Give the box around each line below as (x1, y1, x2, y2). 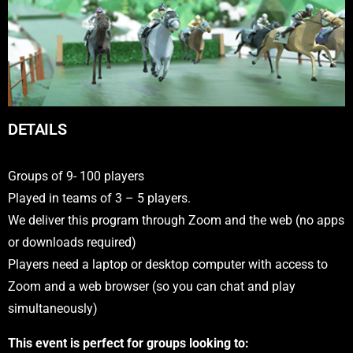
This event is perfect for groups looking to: (8, 335, 249, 351)
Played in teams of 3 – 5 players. (8, 190, 191, 206)
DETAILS (8, 120, 67, 139)
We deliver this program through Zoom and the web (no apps (8, 212, 344, 228)
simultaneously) (8, 300, 98, 316)
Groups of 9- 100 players (8, 168, 144, 184)
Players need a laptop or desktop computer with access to (8, 256, 328, 272)
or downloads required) (8, 234, 136, 250)
